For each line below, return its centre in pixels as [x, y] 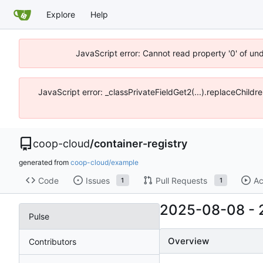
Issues [97, 180]
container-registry [141, 144]
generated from [45, 162]
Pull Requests [181, 180]
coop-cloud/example [104, 162]
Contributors [53, 242]
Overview [188, 241]
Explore [61, 14]
